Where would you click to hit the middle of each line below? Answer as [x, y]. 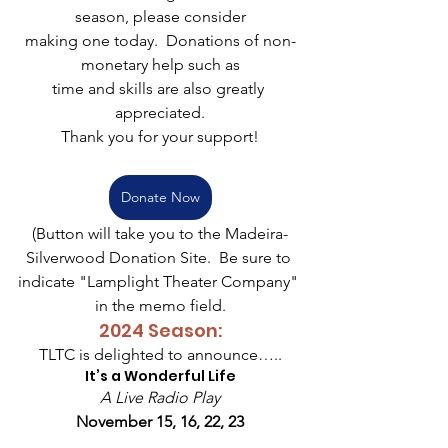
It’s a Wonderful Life [160, 375]
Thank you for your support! [160, 136]
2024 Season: [160, 330]
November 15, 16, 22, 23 [160, 421]
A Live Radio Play [160, 397]
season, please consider [160, 16]
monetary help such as [160, 64]
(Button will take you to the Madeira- [160, 233]
